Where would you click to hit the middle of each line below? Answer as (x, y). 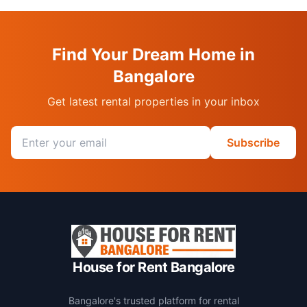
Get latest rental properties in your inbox (153, 101)
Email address (47, 134)
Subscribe (253, 143)
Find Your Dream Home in (153, 54)
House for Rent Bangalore (153, 267)
